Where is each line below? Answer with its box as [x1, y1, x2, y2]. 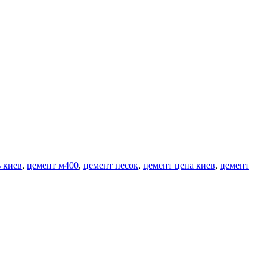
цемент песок [83, 160, 138, 170]
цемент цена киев [143, 160, 215, 170]
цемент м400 [27, 160, 79, 170]
